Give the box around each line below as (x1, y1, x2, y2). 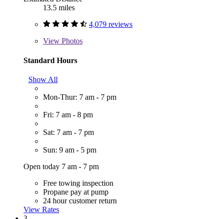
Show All (28, 75, 58, 84)
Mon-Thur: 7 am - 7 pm (43, 93, 116, 102)
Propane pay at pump (43, 188, 109, 197)
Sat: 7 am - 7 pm (43, 128, 94, 137)
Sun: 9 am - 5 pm (43, 146, 96, 154)
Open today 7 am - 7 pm (23, 162, 99, 171)
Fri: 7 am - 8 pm (43, 110, 93, 119)
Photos (60, 37, 83, 45)
